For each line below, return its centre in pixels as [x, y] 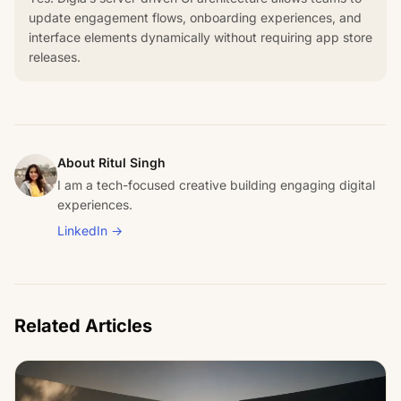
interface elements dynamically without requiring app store [200, 37]
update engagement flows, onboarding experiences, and [195, 17]
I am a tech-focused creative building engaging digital [216, 184]
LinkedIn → [90, 230]
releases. [55, 56]
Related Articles [83, 325]
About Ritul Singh [111, 162]
